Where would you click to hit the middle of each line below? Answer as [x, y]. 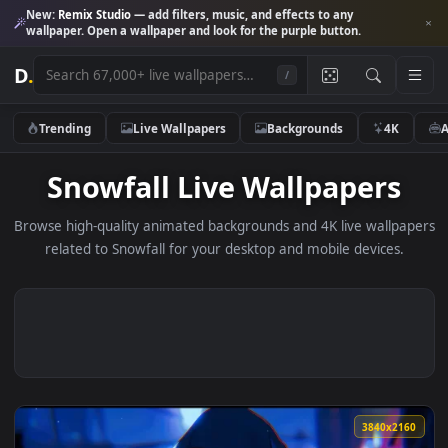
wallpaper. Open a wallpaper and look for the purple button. [215, 34]
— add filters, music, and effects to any [269, 16]
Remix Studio [105, 16]
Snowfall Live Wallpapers [249, 207]
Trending [72, 141]
